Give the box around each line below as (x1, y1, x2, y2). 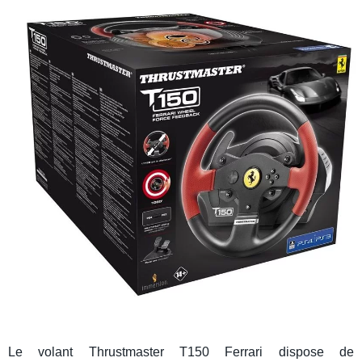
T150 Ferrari (179, 344, 263, 359)
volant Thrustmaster (38, 344, 180, 359)
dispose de (263, 344, 355, 359)
